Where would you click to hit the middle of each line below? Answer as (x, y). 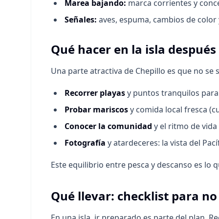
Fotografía (85, 143)
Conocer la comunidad (108, 126)
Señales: (81, 20)
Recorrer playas (95, 93)
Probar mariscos (96, 109)
